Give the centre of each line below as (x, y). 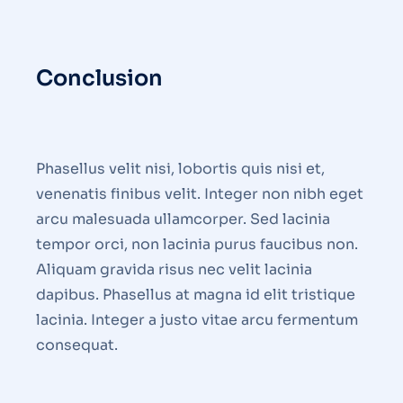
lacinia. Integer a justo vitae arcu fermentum (197, 320)
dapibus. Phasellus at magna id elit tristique (196, 295)
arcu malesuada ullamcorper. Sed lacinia (183, 219)
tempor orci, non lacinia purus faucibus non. (197, 245)
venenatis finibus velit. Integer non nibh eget (200, 194)
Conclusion (99, 79)
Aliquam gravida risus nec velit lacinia (174, 270)
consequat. (77, 345)
